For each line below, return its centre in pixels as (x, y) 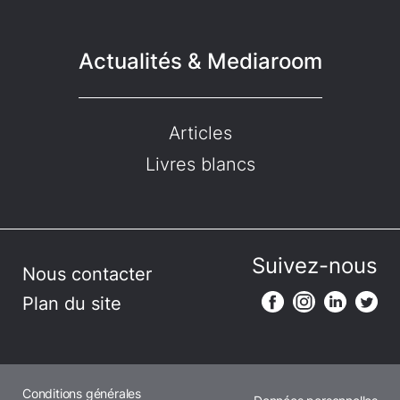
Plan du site (72, 304)
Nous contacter (87, 275)
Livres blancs (200, 165)
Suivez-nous (315, 266)
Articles (200, 133)
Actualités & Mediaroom (200, 62)
